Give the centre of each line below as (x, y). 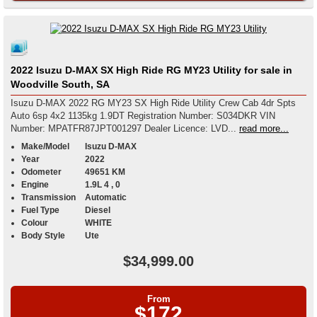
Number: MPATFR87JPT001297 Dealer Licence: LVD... (190, 129)
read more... (264, 129)
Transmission (48, 198)
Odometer (41, 172)
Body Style (43, 236)
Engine (35, 185)
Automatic (106, 198)
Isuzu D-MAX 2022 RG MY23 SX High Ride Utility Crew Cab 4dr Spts (153, 103)
